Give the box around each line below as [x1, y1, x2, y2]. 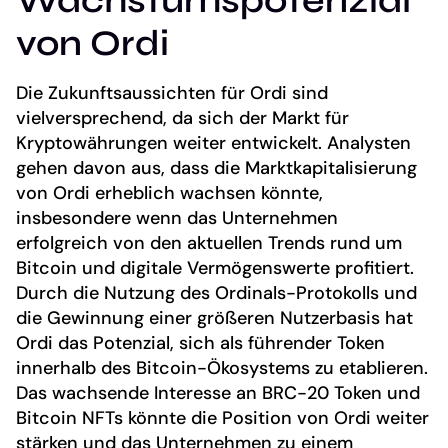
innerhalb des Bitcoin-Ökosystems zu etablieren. [16, 356, 428, 381]
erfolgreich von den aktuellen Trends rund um [16, 231, 402, 256]
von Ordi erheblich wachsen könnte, [16, 181, 323, 206]
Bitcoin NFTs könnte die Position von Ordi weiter [16, 406, 429, 431]
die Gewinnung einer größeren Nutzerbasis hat [16, 306, 413, 331]
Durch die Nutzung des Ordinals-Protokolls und [16, 281, 417, 306]
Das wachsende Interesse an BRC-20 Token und [16, 381, 420, 406]
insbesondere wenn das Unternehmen [16, 206, 338, 231]
